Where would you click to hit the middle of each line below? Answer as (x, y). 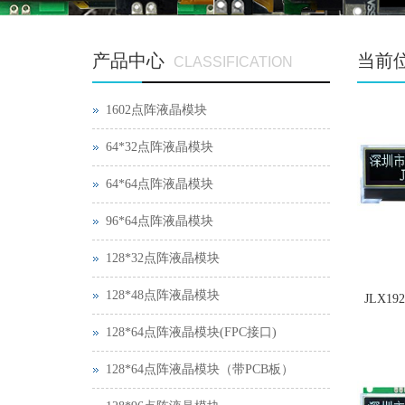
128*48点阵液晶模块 (163, 295)
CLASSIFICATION (233, 62)
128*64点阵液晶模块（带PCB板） (200, 369)
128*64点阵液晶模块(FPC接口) (191, 332)
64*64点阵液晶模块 (160, 184)
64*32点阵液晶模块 (160, 147)
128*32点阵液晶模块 (163, 258)
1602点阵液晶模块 (156, 110)
